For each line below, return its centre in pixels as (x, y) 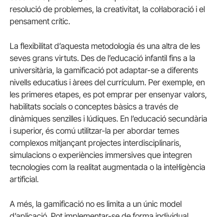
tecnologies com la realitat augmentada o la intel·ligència (108, 167)
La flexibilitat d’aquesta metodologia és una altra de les (105, 46)
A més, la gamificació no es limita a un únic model (96, 204)
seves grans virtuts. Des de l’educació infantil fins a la (102, 58)
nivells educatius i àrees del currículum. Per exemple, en (107, 83)
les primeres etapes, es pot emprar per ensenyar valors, (108, 95)
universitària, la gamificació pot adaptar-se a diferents (104, 70)
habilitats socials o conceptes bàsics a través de (94, 107)
